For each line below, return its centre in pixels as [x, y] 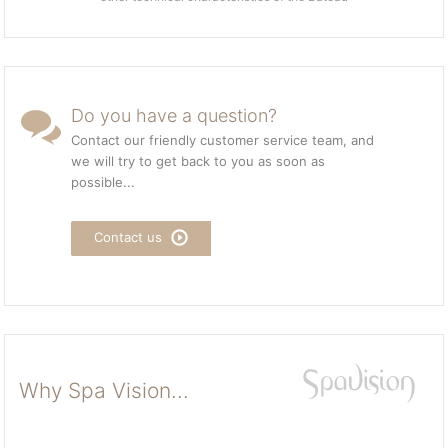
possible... [103, 182]
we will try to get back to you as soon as [198, 161]
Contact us [130, 237]
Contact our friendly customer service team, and [223, 140]
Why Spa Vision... [103, 390]
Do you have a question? [174, 115]
